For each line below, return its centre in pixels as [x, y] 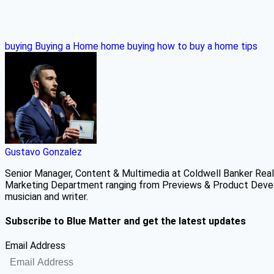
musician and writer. [46, 196]
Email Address [35, 246]
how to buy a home [198, 46]
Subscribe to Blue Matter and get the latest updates [125, 221]
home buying [128, 46]
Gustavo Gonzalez [43, 152]
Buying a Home [67, 46]
